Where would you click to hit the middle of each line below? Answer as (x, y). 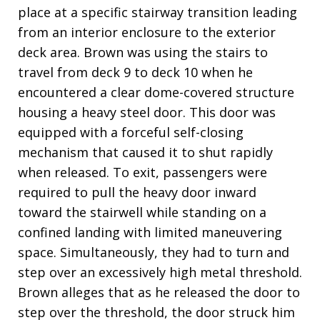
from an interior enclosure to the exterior (147, 32)
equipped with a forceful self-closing (131, 132)
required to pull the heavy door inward (137, 192)
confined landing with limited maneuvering (150, 232)
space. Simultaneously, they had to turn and (154, 252)
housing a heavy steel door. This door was (147, 112)
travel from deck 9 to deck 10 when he (135, 72)
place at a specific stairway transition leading (157, 12)
